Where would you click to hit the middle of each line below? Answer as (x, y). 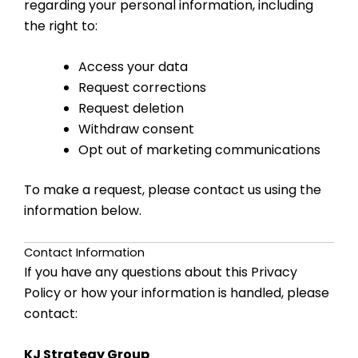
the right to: (61, 26)
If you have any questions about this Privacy (161, 272)
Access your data (133, 67)
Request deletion (131, 109)
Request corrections (142, 88)
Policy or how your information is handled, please (177, 292)
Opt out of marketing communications (199, 150)
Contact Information (84, 252)
